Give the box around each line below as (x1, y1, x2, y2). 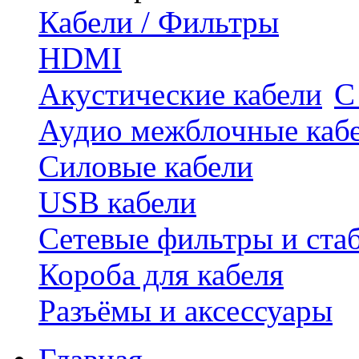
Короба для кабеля (38, 257, 284, 292)
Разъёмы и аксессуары (38, 293, 333, 328)
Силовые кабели (38, 149, 253, 184)
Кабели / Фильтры (38, 5, 279, 39)
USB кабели (38, 185, 196, 220)
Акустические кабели (38, 77, 322, 111)
